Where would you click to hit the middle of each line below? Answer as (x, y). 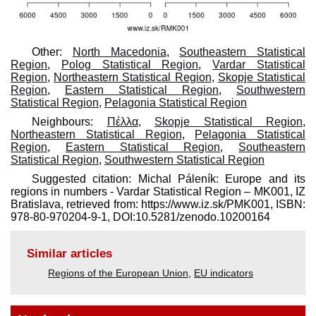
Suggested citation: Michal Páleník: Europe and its (169, 178)
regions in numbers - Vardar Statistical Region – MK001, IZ (158, 191)
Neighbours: (69, 121)
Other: (52, 51)
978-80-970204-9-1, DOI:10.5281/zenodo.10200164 (140, 217)
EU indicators (224, 273)
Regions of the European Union (118, 273)
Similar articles (69, 253)
